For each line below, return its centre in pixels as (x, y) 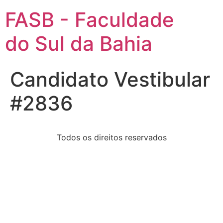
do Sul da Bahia (79, 44)
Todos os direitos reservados (111, 137)
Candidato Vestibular (110, 79)
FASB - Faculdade (90, 20)
